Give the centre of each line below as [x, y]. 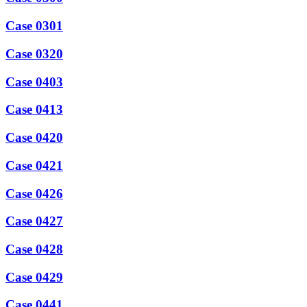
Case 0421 [34, 165]
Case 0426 [34, 193]
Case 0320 [34, 53]
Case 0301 [34, 26]
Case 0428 [34, 249]
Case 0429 [34, 277]
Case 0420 [34, 138]
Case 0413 [34, 110]
